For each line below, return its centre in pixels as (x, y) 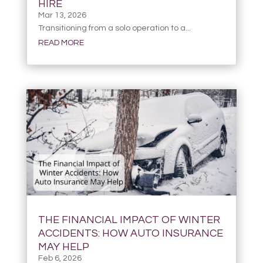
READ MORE (61, 43)
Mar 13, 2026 (62, 15)
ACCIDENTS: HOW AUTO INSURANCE (130, 234)
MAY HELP (63, 247)
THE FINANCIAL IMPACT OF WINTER (129, 220)
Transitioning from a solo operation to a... (114, 28)
